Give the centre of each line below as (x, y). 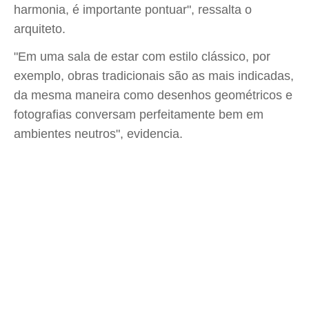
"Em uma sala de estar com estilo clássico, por (142, 57)
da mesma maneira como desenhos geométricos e (153, 95)
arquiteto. (40, 29)
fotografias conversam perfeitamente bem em (139, 114)
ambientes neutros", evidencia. (98, 134)
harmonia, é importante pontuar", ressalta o (133, 10)
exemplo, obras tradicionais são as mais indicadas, (154, 76)
